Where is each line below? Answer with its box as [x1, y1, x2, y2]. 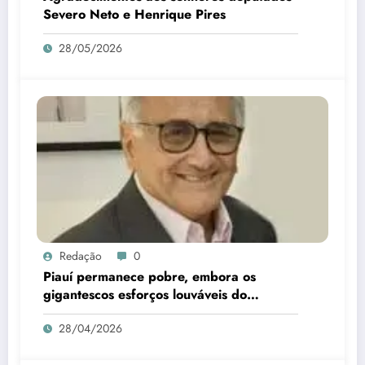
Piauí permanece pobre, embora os [43, 267, 256, 287]
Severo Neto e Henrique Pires [43, 5, 226, 24]
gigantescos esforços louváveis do [43, 285, 247, 305]
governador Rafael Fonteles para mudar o [43, 303, 297, 323]
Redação [59, 248, 102, 265]
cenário [43, 321, 88, 341]
